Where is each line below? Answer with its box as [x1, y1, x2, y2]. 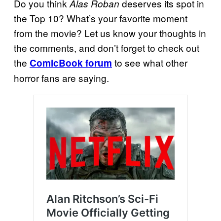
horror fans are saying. [14, 71, 109, 85]
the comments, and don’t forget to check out [14, 41, 199, 55]
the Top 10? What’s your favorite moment [14, 11, 187, 25]
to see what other [112, 56, 187, 70]
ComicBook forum [30, 56, 112, 70]
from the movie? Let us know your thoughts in [14, 26, 206, 40]
